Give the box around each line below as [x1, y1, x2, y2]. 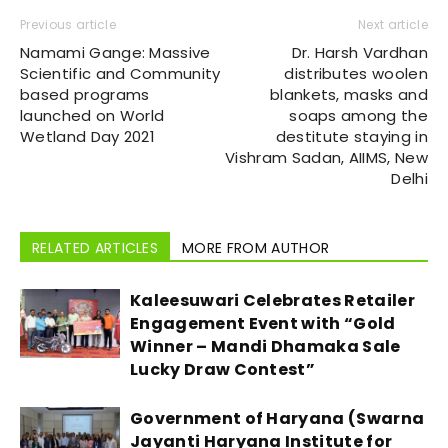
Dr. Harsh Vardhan [291, 42, 428, 63]
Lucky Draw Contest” [130, 358, 316, 381]
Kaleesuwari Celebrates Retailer [130, 289, 415, 312]
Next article [358, 16, 428, 33]
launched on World [20, 105, 165, 126]
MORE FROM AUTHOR [182, 238, 330, 258]
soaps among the [289, 105, 428, 126]
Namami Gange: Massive [20, 42, 211, 63]
